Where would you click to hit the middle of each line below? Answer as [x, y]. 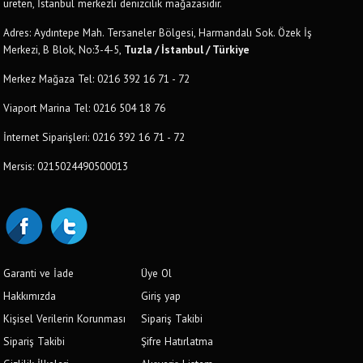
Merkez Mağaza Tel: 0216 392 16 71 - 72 [97, 79]
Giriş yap [161, 296]
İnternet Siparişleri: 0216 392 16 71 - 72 [94, 137]
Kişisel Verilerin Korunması [65, 318]
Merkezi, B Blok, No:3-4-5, [64, 49]
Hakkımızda [30, 296]
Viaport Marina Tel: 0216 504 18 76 [85, 108]
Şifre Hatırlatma [177, 341]
